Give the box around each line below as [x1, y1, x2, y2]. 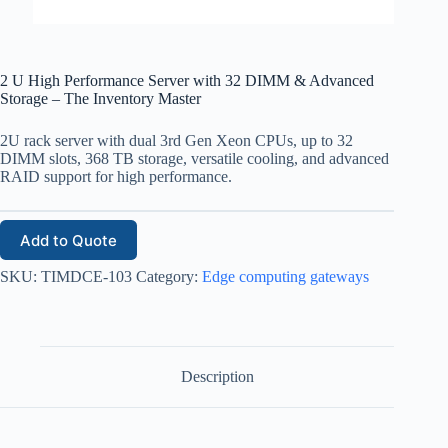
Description [180, 368, 254, 386]
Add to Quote [20, 230, 117, 250]
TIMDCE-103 [41, 268, 132, 286]
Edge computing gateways [202, 268, 369, 286]
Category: [136, 268, 202, 286]
